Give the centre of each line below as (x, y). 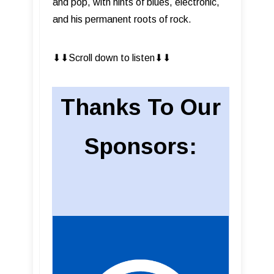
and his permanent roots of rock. (122, 19)
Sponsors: (141, 146)
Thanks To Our (141, 107)
